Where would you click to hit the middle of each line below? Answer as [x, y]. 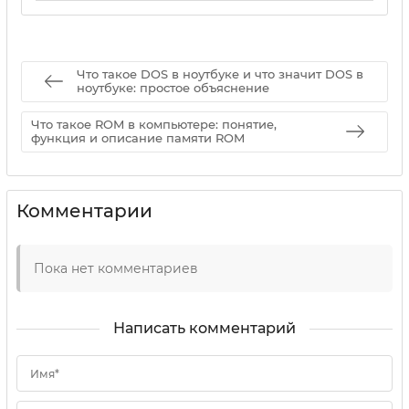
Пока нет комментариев [116, 268]
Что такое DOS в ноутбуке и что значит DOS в [220, 74]
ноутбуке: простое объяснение [173, 88]
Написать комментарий [204, 328]
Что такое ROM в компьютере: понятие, [154, 125]
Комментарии [84, 210]
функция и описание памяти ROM [138, 138]
